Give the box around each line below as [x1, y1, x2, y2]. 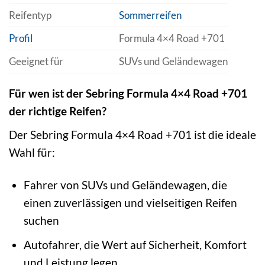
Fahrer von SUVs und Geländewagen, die [23, 177, 227, 192]
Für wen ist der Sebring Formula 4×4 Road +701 [9, 86, 247, 101]
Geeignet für [9, 55, 63, 68]
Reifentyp [9, 9, 51, 22]
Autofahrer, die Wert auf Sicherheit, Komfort [23, 238, 247, 252]
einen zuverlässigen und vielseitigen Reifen [23, 195, 237, 209]
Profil [9, 32, 33, 45]
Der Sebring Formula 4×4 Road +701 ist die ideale [9, 127, 256, 141]
